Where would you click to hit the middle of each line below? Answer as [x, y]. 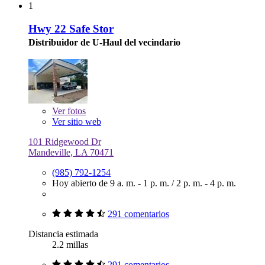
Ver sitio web [77, 122]
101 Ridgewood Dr [65, 142]
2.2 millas [70, 245]
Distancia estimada [63, 234]
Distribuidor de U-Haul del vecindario [104, 42]
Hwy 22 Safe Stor [71, 28]
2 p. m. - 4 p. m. [206, 183]
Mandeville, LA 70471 [71, 153]
